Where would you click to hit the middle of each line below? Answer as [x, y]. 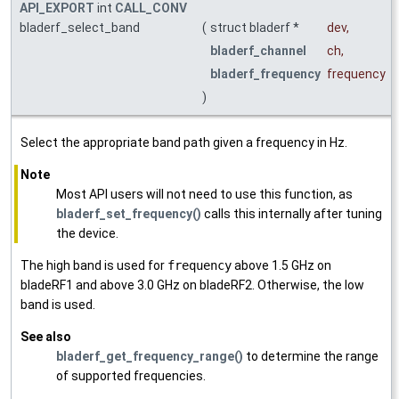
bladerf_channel [258, 51]
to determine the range [311, 357]
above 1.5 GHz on [281, 266]
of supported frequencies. [131, 376]
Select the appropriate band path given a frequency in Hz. [184, 143]
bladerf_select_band [80, 28]
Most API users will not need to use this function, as [204, 195]
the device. [87, 234]
